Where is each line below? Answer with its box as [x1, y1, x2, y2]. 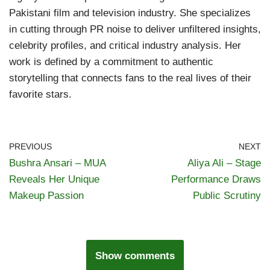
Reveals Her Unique [9, 173, 99, 185]
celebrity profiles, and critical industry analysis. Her [9, 39, 241, 51]
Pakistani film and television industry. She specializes [9, 7, 251, 19]
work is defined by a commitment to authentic [9, 55, 213, 67]
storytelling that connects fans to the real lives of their [9, 72, 251, 84]
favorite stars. [9, 88, 72, 100]
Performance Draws [171, 173, 261, 185]
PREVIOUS [9, 142, 52, 151]
